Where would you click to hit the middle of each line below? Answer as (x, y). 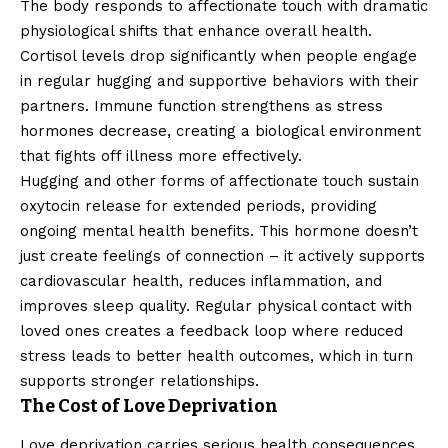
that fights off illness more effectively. (161, 156)
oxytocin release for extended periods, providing (198, 206)
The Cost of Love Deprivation (149, 406)
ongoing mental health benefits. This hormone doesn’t (219, 231)
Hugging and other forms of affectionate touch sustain (219, 181)
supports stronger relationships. (139, 381)
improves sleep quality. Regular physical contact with (216, 306)
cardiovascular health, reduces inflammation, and (201, 281)
